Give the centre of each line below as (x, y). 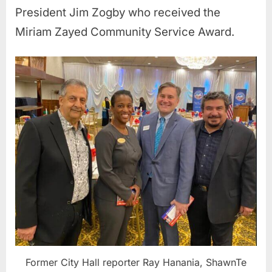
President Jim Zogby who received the (118, 12)
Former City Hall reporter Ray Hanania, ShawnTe (136, 263)
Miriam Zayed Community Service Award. (125, 32)
